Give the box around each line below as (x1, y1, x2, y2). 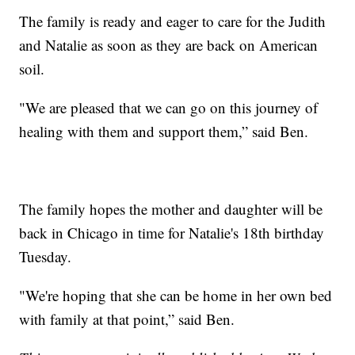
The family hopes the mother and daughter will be (19, 198, 323, 219)
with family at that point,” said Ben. (19, 308, 235, 329)
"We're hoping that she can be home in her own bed (19, 284, 333, 305)
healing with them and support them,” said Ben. (19, 120, 309, 141)
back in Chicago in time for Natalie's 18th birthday (19, 222, 325, 242)
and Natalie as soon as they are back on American (19, 34, 319, 55)
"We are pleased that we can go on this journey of (19, 97, 319, 117)
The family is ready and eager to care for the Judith (19, 10, 326, 31)
